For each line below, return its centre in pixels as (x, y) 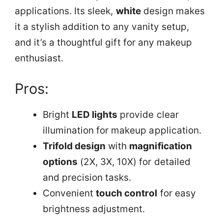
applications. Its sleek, (65, 11)
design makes (173, 11)
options (60, 162)
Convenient (69, 193)
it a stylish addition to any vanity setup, (102, 27)
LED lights (95, 114)
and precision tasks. (87, 177)
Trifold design (74, 146)
